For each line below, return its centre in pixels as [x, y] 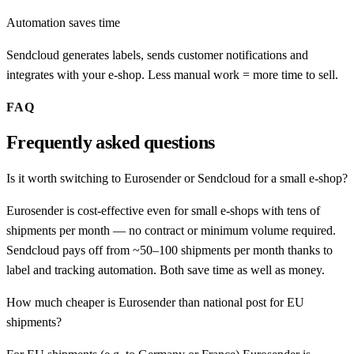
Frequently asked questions [111, 142]
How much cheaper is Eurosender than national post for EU [155, 302]
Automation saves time [63, 23]
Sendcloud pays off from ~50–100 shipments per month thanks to [169, 250]
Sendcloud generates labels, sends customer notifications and [157, 55]
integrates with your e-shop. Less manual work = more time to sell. [172, 75]
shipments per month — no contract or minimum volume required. [171, 230]
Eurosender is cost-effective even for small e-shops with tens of [163, 210]
